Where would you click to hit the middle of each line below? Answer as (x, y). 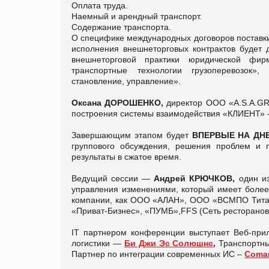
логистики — (98, 243)
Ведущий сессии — (113, 178)
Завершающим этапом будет (132, 135)
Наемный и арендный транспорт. (137, 16)
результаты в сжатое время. (126, 156)
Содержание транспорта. (121, 27)
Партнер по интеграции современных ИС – (158, 254)
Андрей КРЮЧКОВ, (196, 178)
